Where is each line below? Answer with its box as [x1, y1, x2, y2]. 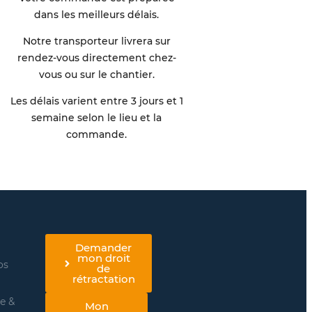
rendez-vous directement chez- [17, 51, 176, 64]
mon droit [77, 251, 130, 265]
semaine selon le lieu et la [31, 111, 162, 124]
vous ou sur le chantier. [38, 68, 155, 81]
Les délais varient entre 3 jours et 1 [10, 94, 183, 107]
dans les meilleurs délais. [34, 8, 159, 21]
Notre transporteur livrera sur [22, 34, 171, 47]
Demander [75, 241, 132, 255]
